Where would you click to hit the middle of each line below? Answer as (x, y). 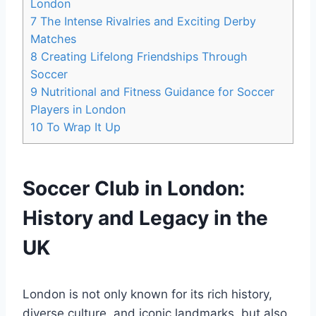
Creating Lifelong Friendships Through (142, 56)
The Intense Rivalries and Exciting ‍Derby (146, 21)
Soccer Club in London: (134, 188)
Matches (53, 38)
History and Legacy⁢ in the (145, 218)
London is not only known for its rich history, (147, 294)
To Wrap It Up (82, 127)
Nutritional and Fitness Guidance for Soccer (156, 91)
